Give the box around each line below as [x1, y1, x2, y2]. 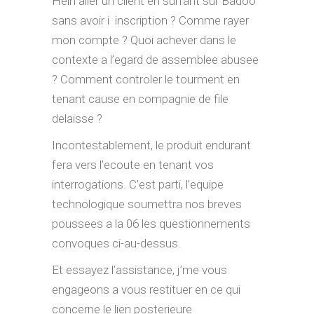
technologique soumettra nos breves [52, 197, 242, 211]
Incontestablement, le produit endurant [52, 138, 251, 152]
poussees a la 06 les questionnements [52, 217, 250, 231]
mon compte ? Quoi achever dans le [52, 33, 236, 47]
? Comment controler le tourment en [52, 72, 240, 86]
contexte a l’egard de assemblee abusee [52, 53, 259, 67]
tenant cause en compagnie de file [52, 92, 228, 106]
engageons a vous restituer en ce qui [52, 282, 240, 296]
